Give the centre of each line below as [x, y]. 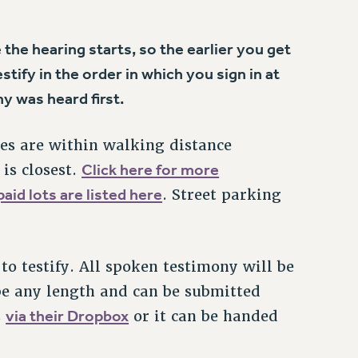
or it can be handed [204, 316]
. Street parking [222, 195]
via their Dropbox [68, 315]
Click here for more [151, 170]
